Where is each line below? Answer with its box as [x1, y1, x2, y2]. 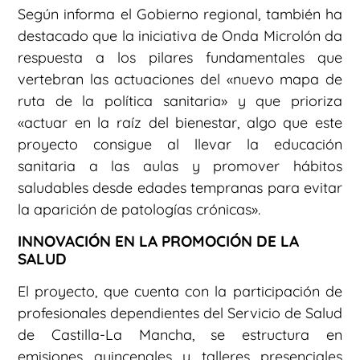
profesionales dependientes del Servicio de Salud [18, 303, 342, 322]
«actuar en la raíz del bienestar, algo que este [18, 113, 342, 133]
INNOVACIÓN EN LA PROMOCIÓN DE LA [18, 231, 299, 251]
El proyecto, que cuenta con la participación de [18, 281, 342, 301]
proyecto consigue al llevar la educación [18, 135, 342, 154]
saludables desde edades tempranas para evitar [18, 178, 342, 198]
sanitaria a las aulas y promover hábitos [18, 157, 342, 176]
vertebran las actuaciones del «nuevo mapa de [18, 70, 342, 89]
